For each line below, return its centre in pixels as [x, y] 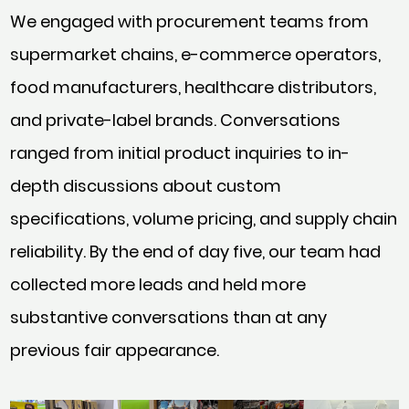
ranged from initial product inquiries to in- [180, 153]
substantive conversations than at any [169, 318]
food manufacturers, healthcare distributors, [194, 88]
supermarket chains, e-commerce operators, [196, 55]
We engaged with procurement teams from [190, 22]
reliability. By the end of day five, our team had [196, 252]
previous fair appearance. [115, 351]
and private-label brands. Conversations [176, 121]
